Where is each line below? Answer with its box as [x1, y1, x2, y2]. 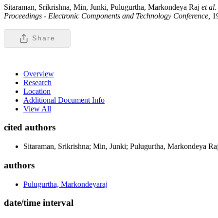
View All [23, 104, 51, 113]
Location [23, 87, 51, 95]
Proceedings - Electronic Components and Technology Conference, [4, 11, 212, 20]
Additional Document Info [23, 95, 105, 104]
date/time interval [4, 198, 73, 208]
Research [23, 78, 52, 87]
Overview [23, 69, 54, 78]
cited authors [4, 122, 55, 133]
